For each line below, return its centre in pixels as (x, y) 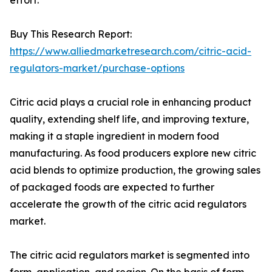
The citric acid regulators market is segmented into (130, 255)
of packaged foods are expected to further (112, 187)
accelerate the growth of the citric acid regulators (128, 204)
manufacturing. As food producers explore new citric (133, 153)
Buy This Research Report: (71, 34)
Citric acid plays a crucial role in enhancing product (131, 102)
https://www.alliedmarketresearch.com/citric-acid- (131, 51)
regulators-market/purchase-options (97, 68)
